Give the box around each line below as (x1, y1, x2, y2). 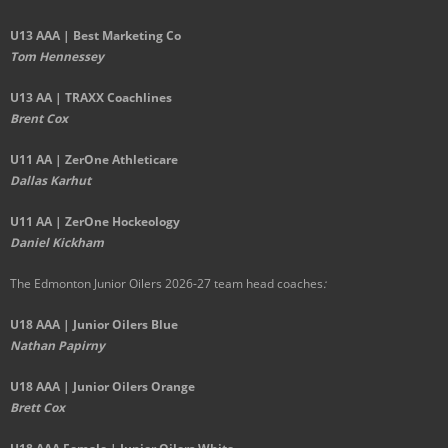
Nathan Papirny (10, 337, 105, 354)
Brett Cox (10, 399, 65, 416)
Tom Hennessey (10, 48, 104, 65)
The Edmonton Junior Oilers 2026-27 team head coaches (10, 275, 323, 292)
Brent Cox (10, 110, 68, 127)
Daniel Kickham (10, 234, 104, 251)
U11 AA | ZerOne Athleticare (10, 151, 178, 168)
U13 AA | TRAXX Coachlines (10, 89, 172, 106)
